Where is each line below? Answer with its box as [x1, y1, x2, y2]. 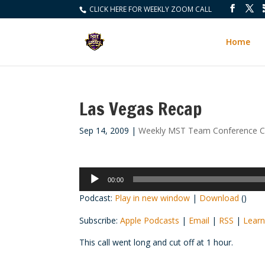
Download [199, 192, 240, 203]
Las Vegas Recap [79, 96, 202, 121]
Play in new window [115, 192, 190, 203]
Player [79, 182, 103, 193]
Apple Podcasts [120, 215, 180, 226]
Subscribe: [79, 215, 121, 226]
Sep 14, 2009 [79, 125, 130, 136]
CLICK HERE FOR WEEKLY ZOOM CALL [88, 4, 212, 14]
